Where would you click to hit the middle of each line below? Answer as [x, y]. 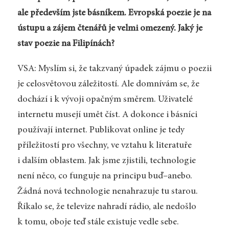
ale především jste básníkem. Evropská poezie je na [114, 13]
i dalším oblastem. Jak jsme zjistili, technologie [106, 161]
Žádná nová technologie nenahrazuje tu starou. [107, 192]
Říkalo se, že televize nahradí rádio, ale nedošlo [107, 207]
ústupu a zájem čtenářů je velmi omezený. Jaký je [110, 28]
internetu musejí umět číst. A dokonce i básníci [107, 115]
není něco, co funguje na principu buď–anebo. [105, 177]
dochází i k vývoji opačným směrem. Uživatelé [105, 100]
